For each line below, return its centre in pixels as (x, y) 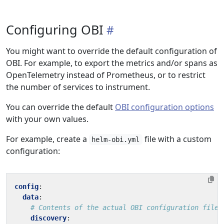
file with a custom (177, 139)
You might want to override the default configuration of (111, 51)
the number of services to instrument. (78, 87)
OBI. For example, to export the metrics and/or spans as (112, 63)
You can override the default (60, 107)
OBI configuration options (164, 107)
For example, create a (47, 139)
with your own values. (47, 119)
